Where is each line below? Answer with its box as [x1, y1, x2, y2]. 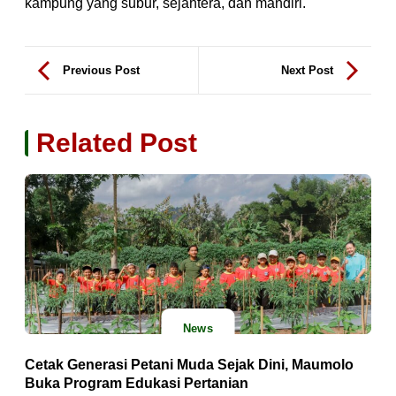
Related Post [36, 128, 197, 158]
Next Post [281, 63, 333, 77]
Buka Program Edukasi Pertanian [25, 376, 248, 392]
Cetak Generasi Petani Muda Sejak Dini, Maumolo [25, 357, 354, 373]
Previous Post [63, 63, 140, 77]
